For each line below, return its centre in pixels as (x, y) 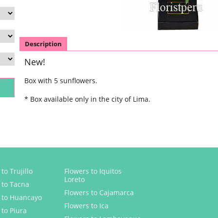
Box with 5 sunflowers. (61, 81)
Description (43, 44)
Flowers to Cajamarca (99, 193)
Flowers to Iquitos (93, 171)
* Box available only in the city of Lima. (87, 99)
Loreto (74, 180)
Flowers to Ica (86, 206)
